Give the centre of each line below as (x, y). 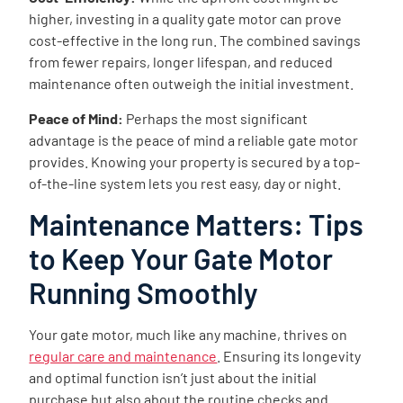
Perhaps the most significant (217, 118)
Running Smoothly (144, 293)
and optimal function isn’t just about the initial (173, 378)
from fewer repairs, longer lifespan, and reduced (181, 62)
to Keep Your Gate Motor (181, 259)
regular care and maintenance (123, 356)
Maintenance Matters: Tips (197, 224)
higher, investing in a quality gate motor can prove (186, 19)
